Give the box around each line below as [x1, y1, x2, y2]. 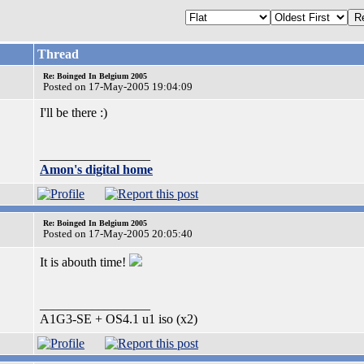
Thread [37, 47, 79, 61]
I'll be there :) [40, 106, 107, 119]
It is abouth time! [40, 255, 129, 269]
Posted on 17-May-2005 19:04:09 [43, 80, 193, 93]
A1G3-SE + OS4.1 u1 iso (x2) [40, 312, 197, 326]
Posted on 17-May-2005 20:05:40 [43, 227, 193, 240]
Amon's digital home [40, 162, 153, 176]
